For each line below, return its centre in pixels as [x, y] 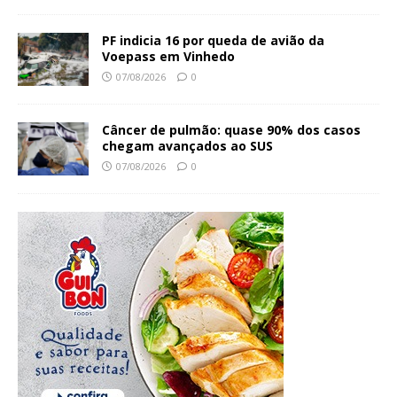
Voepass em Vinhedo [168, 56]
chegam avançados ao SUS [187, 145]
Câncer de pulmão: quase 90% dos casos [231, 129]
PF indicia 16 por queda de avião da [213, 40]
